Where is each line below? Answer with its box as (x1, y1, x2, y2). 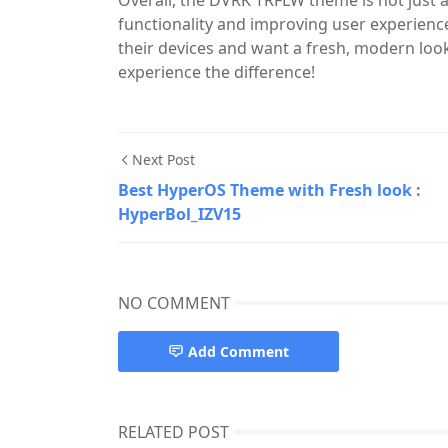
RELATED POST (118, 421, 229, 443)
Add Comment (188, 342, 289, 361)
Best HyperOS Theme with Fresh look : (118, 179, 421, 201)
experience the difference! (118, 61, 315, 83)
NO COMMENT (118, 292, 230, 314)
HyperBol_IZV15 (118, 203, 241, 225)
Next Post (132, 150, 195, 169)
